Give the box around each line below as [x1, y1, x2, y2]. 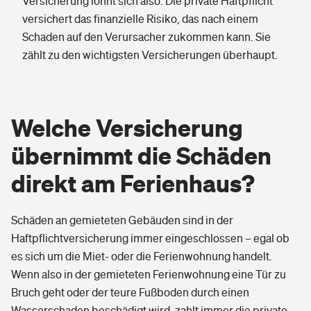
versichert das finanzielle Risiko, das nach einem [22, 12, 258, 25]
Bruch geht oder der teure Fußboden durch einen [11, 286, 249, 299]
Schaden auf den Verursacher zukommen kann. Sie [22, 31, 271, 43]
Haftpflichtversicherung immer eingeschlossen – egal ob [11, 232, 289, 244]
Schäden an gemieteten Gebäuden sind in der [11, 214, 233, 226]
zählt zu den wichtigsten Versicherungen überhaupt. [22, 49, 278, 61]
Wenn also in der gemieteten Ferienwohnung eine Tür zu [11, 268, 286, 280]
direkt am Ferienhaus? [11, 169, 255, 198]
